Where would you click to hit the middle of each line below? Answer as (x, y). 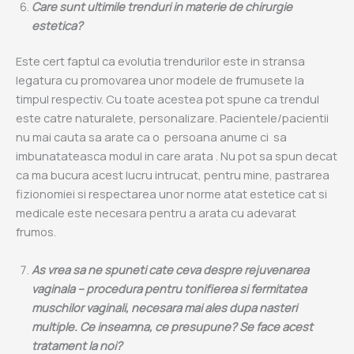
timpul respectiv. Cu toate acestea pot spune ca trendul (168, 99)
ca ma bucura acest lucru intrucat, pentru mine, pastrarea (173, 175)
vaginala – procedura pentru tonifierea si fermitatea (169, 288)
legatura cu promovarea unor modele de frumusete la (160, 80)
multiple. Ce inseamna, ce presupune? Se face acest (172, 326)
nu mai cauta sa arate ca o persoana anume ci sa (151, 137)
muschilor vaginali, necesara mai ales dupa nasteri (164, 307)
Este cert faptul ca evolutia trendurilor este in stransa (160, 61)
